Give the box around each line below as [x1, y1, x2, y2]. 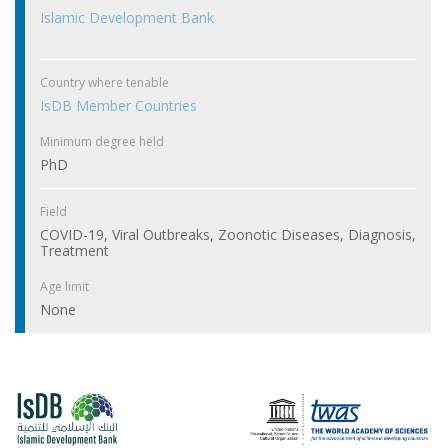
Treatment [40, 241, 109, 261]
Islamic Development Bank [40, 8, 214, 28]
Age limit [40, 278, 89, 296]
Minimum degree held [40, 133, 164, 151]
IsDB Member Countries [40, 96, 197, 116]
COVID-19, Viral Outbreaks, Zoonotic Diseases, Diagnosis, [40, 225, 416, 245]
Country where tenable [40, 74, 169, 92]
